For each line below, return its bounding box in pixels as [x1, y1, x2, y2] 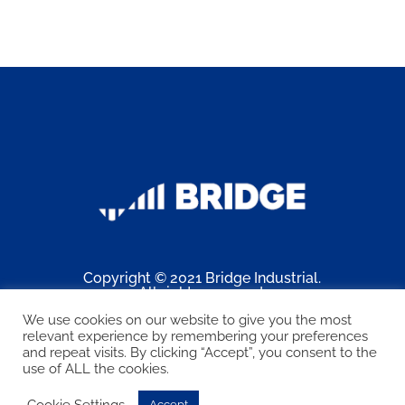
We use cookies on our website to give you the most [23, 312, 352, 327]
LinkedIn [222, 354, 259, 365]
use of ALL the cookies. [23, 361, 169, 376]
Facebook [146, 354, 188, 365]
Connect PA [213, 311, 283, 326]
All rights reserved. [138, 283, 267, 301]
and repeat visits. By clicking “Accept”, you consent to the [23, 344, 377, 360]
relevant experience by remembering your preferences [23, 328, 368, 344]
